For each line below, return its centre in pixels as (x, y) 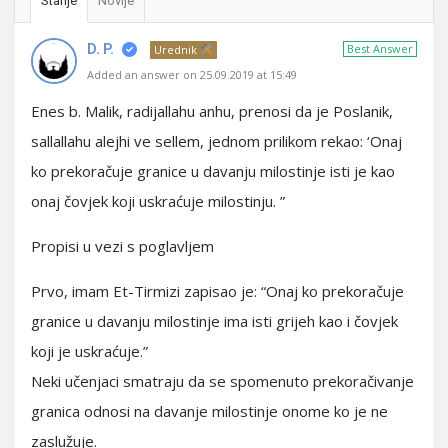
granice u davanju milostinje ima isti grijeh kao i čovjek (214, 321)
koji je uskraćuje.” (89, 351)
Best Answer (380, 48)
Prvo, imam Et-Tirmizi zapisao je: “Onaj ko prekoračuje (217, 291)
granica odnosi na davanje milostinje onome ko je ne (209, 411)
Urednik (177, 49)
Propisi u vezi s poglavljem (122, 246)
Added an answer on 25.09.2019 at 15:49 (192, 74)
